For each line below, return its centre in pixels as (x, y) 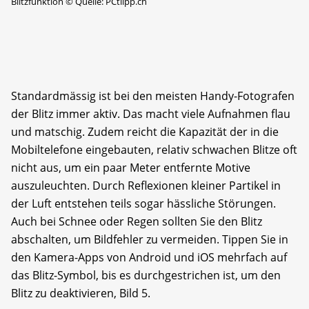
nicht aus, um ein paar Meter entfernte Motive (131, 167)
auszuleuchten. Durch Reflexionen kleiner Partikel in (146, 185)
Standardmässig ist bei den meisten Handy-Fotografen (153, 96)
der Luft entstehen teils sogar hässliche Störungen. (143, 203)
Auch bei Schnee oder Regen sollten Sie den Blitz (137, 221)
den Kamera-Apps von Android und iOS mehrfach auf (149, 257)
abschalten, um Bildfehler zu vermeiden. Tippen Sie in (150, 239)
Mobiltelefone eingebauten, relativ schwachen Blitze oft (154, 149)
